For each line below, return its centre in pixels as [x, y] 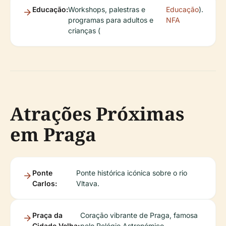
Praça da [47, 215]
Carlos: [45, 183]
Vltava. [88, 183]
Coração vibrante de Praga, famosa [139, 215]
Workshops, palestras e [107, 9]
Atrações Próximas [97, 114]
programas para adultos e [111, 20]
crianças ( [84, 30]
